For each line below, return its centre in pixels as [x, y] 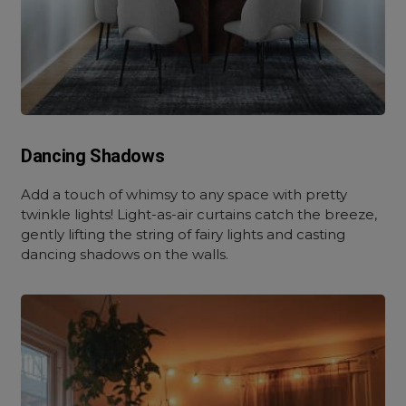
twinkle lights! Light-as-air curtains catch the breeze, [199, 214]
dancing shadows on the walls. [125, 254]
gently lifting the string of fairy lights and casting [184, 234]
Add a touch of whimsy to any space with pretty [184, 194]
